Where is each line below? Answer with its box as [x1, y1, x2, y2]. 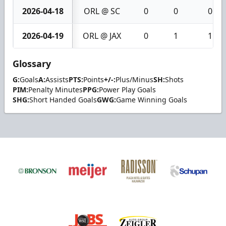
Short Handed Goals [29, 94, 97, 104]
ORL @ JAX [82, 30, 121, 41]
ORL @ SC [83, 5, 120, 17]
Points [83, 74, 104, 84]
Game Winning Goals [116, 94, 187, 104]
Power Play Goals [99, 84, 156, 94]
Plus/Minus [116, 74, 153, 84]
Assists [45, 74, 69, 84]
